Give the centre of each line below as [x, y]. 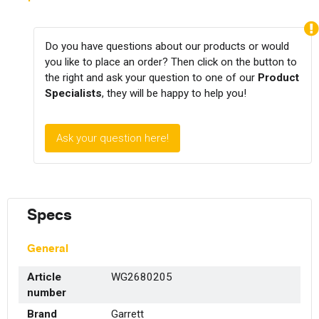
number [47, 293]
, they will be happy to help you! [174, 93]
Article [44, 277]
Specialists [74, 93]
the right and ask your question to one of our [152, 77]
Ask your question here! [113, 138]
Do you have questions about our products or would [167, 46]
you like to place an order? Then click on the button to [171, 62]
